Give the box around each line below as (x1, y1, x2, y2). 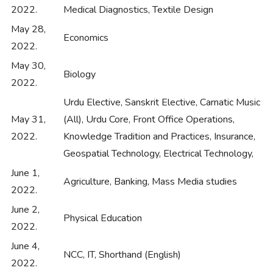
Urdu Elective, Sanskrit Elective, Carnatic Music (63, 96, 260, 110)
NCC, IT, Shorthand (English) (63, 248, 181, 262)
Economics (63, 31, 108, 45)
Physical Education (63, 211, 142, 225)
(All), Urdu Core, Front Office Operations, (63, 113, 235, 127)
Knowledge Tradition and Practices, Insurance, (63, 130, 255, 144)
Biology (63, 68, 96, 82)
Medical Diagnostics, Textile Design (63, 3, 213, 17)
